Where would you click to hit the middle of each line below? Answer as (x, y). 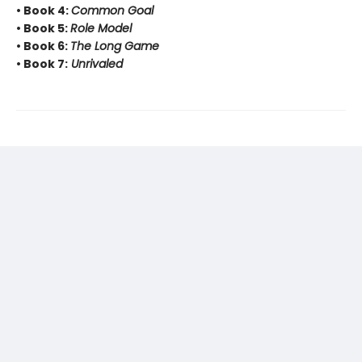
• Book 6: (43, 46)
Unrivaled (95, 64)
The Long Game (115, 46)
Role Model (101, 29)
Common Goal (112, 11)
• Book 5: (43, 29)
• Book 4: (44, 11)
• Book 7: (42, 64)
